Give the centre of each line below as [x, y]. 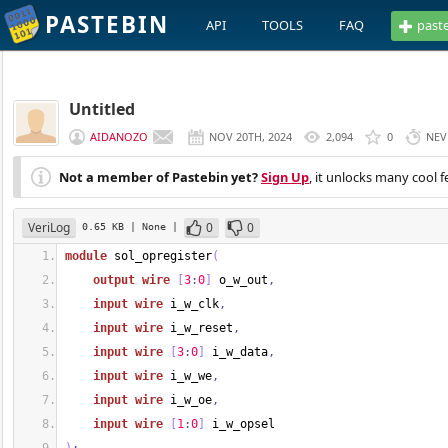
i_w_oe [187, 400]
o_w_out [240, 280]
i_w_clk [191, 304]
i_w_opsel [240, 424]
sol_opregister [159, 256]
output [114, 280]
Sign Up [285, 177]
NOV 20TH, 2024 [250, 136]
